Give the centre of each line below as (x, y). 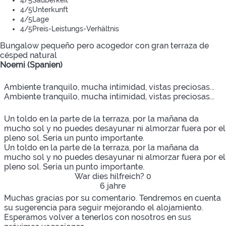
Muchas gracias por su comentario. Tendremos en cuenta (112, 198)
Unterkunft (50, 9)
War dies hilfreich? (110, 176)
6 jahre (113, 186)
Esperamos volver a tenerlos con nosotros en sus (98, 217)
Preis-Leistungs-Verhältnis (76, 29)
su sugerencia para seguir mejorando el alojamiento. (104, 207)
